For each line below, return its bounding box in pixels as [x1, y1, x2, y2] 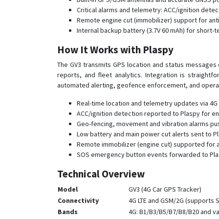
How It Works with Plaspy [57, 43, 174, 56]
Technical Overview [57, 167, 145, 180]
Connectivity [58, 196, 99, 205]
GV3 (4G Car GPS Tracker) [129, 185, 201, 194]
